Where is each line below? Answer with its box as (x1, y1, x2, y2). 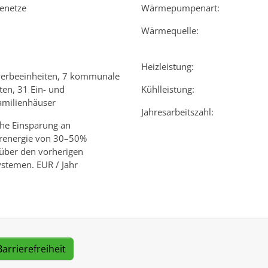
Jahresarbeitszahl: (141, 105, 214, 118)
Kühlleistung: (141, 83, 194, 95)
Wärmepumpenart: (141, 1, 220, 14)
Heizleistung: (141, 60, 194, 72)
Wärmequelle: (141, 24, 199, 36)
